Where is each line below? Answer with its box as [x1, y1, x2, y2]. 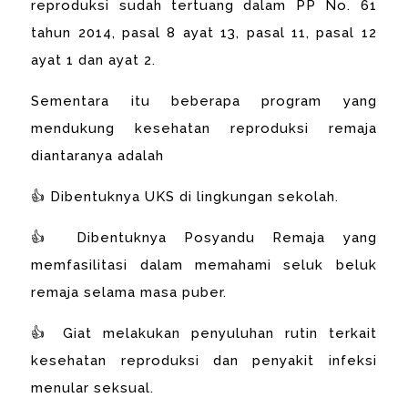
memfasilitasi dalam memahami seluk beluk [31, 256, 377, 273]
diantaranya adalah [31, 147, 169, 164]
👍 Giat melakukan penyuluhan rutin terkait [31, 324, 377, 342]
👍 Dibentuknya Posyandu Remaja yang [31, 229, 377, 246]
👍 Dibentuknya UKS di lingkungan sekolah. [31, 188, 340, 205]
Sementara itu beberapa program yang [31, 92, 377, 109]
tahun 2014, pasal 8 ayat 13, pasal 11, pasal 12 [31, 24, 377, 41]
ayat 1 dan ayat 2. [31, 51, 157, 68]
